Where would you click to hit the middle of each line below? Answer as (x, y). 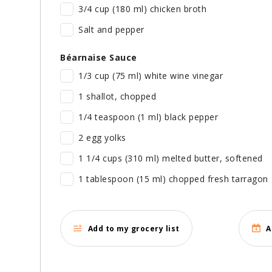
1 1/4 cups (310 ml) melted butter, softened (171, 158)
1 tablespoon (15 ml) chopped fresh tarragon (173, 179)
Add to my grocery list (134, 228)
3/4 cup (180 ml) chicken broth (142, 9)
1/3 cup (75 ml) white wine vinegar (151, 76)
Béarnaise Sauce (99, 58)
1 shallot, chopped (117, 97)
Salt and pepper (111, 30)
